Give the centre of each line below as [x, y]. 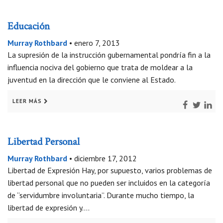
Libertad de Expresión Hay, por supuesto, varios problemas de [110, 170]
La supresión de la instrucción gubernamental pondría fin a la [109, 55]
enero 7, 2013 [97, 43]
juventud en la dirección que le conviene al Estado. [92, 80]
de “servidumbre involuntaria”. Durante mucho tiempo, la [101, 195]
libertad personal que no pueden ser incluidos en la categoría [109, 183]
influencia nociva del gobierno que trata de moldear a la [100, 67]
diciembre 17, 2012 [106, 159]
